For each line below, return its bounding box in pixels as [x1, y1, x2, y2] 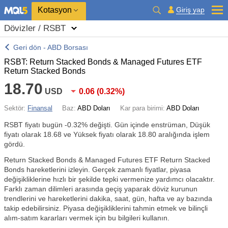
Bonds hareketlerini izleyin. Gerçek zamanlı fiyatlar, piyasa [4, 165, 191, 174]
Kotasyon [38, 6, 72, 14]
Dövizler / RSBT [4, 23, 66, 33]
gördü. [4, 140, 25, 148]
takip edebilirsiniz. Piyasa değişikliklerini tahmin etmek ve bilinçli [4, 204, 208, 212]
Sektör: [4, 104, 27, 112]
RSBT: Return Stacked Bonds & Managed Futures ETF [4, 58, 202, 66]
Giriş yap [176, 6, 205, 14]
